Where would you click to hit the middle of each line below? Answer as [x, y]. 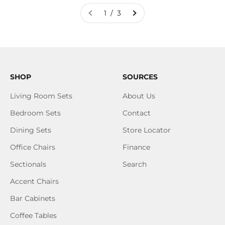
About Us [139, 96]
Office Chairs [33, 147]
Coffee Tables [33, 215]
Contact [137, 113]
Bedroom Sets [35, 113]
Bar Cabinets [33, 198]
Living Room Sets [41, 96]
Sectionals [28, 164]
